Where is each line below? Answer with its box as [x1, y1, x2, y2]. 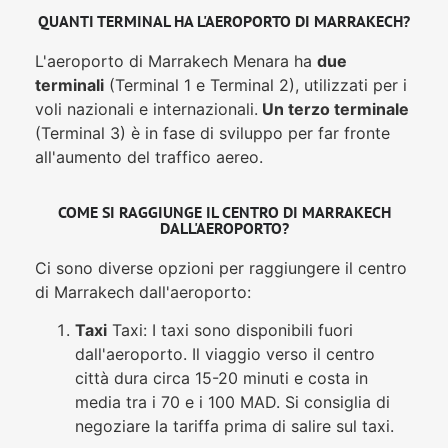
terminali [35, 75, 104, 96]
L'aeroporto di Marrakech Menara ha [35, 51, 317, 72]
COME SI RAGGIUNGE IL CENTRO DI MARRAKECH [57, 201, 391, 222]
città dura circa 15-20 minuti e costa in [75, 368, 368, 389]
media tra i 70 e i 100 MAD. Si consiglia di [75, 392, 390, 413]
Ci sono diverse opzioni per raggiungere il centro [35, 257, 407, 278]
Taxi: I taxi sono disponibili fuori [107, 320, 353, 341]
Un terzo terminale [258, 99, 409, 120]
